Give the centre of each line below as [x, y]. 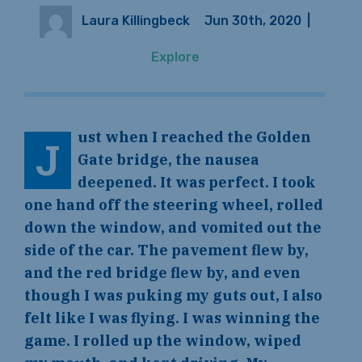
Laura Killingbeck [135, 21]
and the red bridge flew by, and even [162, 273]
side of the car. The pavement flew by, [166, 250]
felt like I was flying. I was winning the [172, 318]
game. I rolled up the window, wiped [163, 341]
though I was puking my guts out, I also [173, 296]
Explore [175, 57]
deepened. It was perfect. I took [197, 183]
